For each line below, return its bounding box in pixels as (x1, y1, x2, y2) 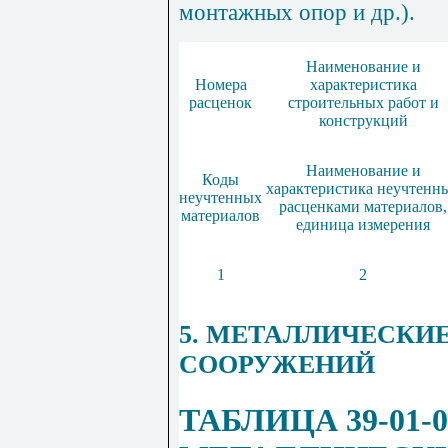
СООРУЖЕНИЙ (179, 350, 375, 380)
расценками (279, 198, 360, 216)
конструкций (318, 112, 408, 130)
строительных (287, 94, 384, 112)
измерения (358, 216, 430, 234)
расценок (189, 94, 252, 112)
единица (296, 216, 354, 234)
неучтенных (179, 189, 262, 207)
